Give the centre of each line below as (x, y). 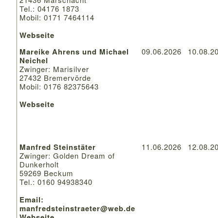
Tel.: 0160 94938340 (56, 182)
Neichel (34, 60)
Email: (31, 199)
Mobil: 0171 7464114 (57, 17)
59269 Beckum (46, 173)
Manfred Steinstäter (57, 147)
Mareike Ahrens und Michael (74, 51)
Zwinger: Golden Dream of (67, 155)
